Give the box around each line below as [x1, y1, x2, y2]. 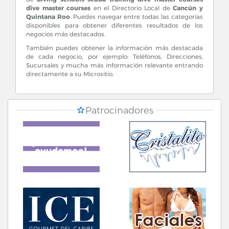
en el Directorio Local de [90, 4, 173, 12]
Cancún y [173, 4, 203, 12]
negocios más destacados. [26, 30, 105, 38]
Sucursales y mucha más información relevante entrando [26, 61, 203, 69]
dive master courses [26, 4, 91, 12]
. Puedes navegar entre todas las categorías [70, 13, 203, 20]
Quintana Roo [26, 13, 70, 20]
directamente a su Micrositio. [26, 70, 113, 78]
